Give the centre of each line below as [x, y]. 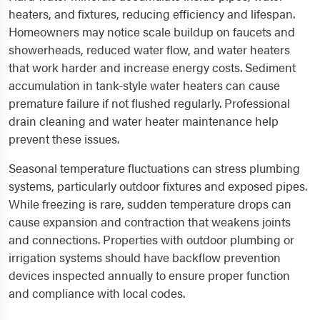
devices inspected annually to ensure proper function [149, 275]
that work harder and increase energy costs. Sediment [152, 67]
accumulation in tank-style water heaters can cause [144, 85]
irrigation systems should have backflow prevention [145, 257]
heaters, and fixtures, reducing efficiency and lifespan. [152, 14]
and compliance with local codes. [97, 293]
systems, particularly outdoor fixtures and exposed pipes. [158, 186]
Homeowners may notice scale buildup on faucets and [152, 31]
